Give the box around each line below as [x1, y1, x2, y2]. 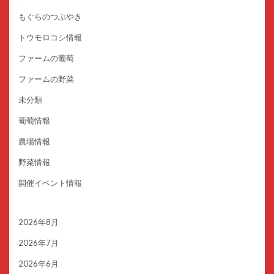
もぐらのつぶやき [18, 12, 82, 22]
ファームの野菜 [18, 74, 74, 84]
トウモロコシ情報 [18, 32, 82, 43]
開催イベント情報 [18, 178, 82, 188]
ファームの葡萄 [18, 53, 74, 64]
